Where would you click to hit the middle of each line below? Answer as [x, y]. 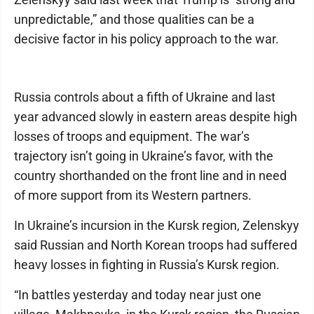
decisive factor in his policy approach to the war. [146, 39]
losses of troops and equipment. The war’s [132, 136]
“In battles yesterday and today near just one [138, 295]
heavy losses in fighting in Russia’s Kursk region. [147, 265]
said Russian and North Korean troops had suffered [156, 245]
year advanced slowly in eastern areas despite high [156, 117]
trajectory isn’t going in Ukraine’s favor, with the [144, 156]
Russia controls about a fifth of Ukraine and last [145, 97]
